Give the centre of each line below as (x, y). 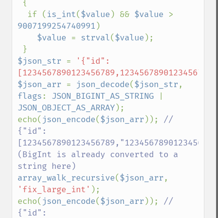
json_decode (103, 84)
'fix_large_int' (54, 190)
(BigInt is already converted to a (98, 154)
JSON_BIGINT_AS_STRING (105, 96)
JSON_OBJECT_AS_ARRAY (66, 108)
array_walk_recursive (66, 178)
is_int (61, 14)
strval (95, 38)
